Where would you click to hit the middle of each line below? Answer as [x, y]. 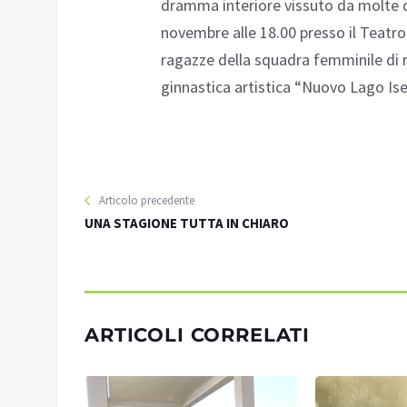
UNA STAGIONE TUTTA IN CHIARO [187, 223]
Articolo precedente [147, 200]
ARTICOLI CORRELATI [198, 334]
